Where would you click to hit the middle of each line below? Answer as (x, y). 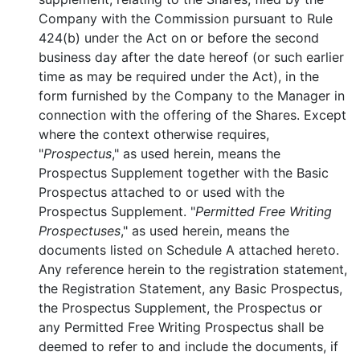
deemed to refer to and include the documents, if (189, 346)
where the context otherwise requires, (154, 134)
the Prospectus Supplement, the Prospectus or (181, 308)
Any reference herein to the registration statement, (193, 269)
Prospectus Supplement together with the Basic (184, 173)
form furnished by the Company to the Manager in (192, 96)
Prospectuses (80, 231)
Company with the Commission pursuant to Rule (186, 18)
